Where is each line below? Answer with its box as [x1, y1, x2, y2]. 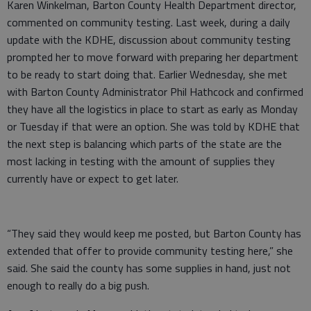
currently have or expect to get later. [7, 169, 181, 187]
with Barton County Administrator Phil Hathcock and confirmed [7, 83, 303, 100]
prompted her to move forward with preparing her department [7, 48, 299, 65]
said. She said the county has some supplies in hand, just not [7, 259, 291, 276]
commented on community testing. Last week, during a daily [7, 13, 290, 31]
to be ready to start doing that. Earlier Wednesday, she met [7, 65, 287, 83]
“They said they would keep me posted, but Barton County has [7, 224, 301, 242]
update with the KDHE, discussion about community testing [7, 31, 291, 48]
